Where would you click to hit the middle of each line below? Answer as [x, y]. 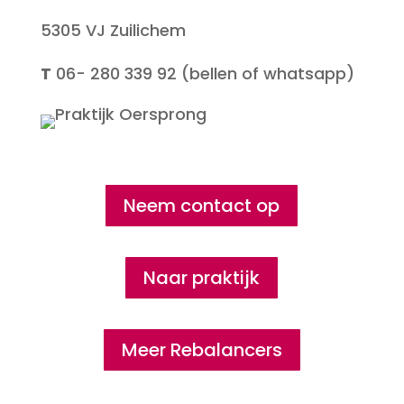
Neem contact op [202, 206]
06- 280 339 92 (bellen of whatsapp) [202, 73]
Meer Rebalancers [202, 350]
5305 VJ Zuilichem [113, 30]
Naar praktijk [202, 278]
